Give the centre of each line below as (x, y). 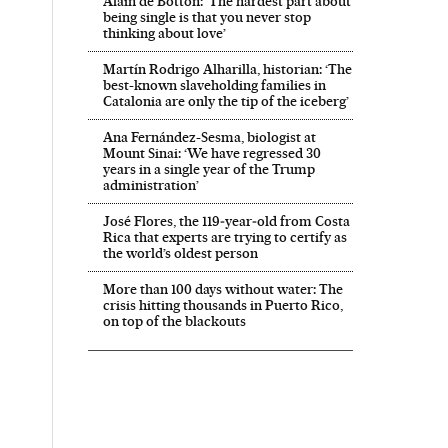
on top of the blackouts (174, 321)
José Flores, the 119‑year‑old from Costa (226, 221)
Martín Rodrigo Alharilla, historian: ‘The (227, 69)
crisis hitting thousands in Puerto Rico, (222, 305)
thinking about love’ (164, 33)
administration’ (150, 185)
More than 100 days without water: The (222, 289)
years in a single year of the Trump (208, 169)
